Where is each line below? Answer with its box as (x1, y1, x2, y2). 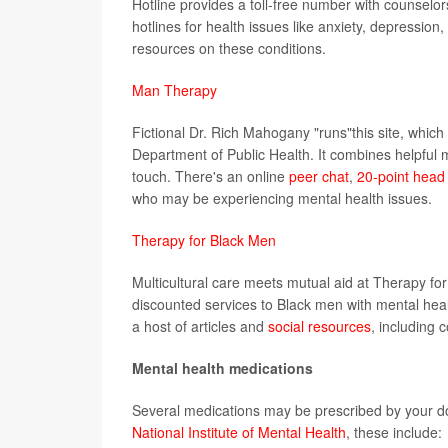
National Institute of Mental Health (132, 422, 346, 443)
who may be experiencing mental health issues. (132, 188, 432, 209)
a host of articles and (132, 316, 268, 337)
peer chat (289, 166, 349, 187)
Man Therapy (132, 80, 217, 101)
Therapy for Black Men (132, 230, 276, 251)
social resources (268, 316, 371, 337)
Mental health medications (132, 358, 313, 379)
